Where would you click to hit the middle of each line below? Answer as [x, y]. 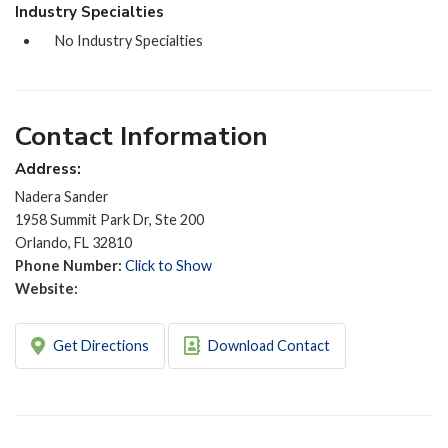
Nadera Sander [62, 197]
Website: [46, 289]
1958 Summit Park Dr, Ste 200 [109, 220]
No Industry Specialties [129, 40]
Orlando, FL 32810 [73, 243]
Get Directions [99, 346]
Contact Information [141, 135]
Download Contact [267, 346]
